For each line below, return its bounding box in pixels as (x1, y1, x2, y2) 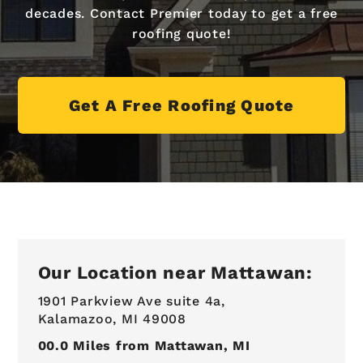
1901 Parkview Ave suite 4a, (37, 293, 225, 309)
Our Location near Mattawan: (37, 262, 313, 283)
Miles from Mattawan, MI (68, 337, 250, 353)
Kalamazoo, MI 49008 (37, 310, 186, 327)
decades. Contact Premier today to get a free (25, 5, 338, 21)
